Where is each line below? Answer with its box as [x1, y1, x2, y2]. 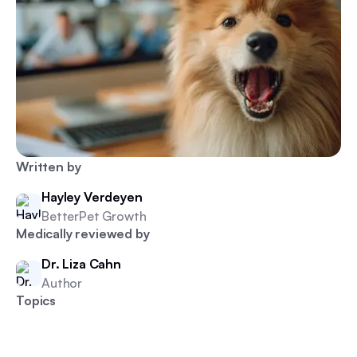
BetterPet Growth [41, 207, 147, 224]
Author [41, 274, 83, 291]
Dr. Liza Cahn [41, 255, 121, 272]
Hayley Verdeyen [41, 188, 143, 205]
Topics [16, 292, 57, 308]
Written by [16, 158, 81, 175]
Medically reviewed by [16, 225, 150, 241]
